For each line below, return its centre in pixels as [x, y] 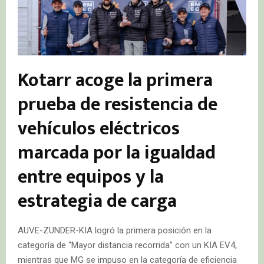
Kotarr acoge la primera [115, 81]
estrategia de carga [97, 202]
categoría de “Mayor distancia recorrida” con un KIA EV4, [127, 245]
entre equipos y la [91, 177]
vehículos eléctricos [99, 129]
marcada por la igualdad [117, 153]
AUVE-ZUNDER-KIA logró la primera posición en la [115, 231]
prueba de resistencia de [118, 105]
